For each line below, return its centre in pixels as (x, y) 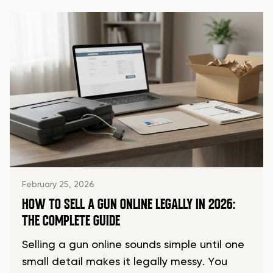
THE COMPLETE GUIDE (71, 221)
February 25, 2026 (58, 185)
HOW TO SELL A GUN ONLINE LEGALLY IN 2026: (129, 204)
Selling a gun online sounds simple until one (133, 245)
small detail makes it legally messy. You (125, 262)
